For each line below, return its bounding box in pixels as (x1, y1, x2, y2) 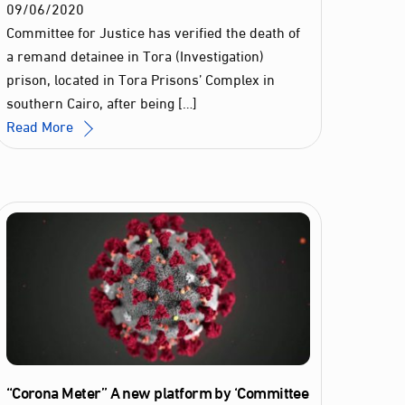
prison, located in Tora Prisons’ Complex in (5, 65, 275, 92)
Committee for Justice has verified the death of (5, 18, 300, 45)
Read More (5, 112, 73, 139)
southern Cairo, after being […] (5, 89, 197, 116)
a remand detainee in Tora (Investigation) (5, 42, 264, 69)
